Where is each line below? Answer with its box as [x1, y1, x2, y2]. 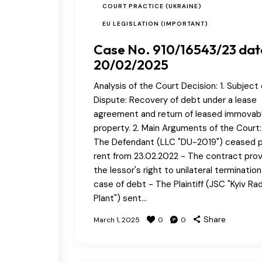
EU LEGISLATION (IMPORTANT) [102, 19, 208, 27]
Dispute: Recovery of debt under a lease [94, 94, 257, 106]
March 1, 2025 [94, 215, 140, 225]
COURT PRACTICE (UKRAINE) [102, 2, 202, 10]
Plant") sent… [94, 192, 147, 204]
